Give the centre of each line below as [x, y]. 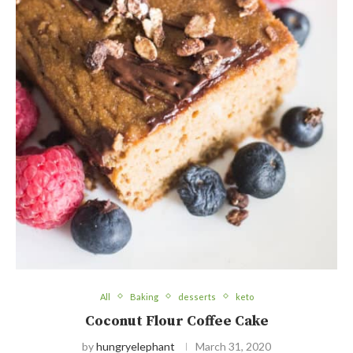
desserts [197, 296]
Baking [144, 296]
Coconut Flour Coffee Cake [176, 321]
